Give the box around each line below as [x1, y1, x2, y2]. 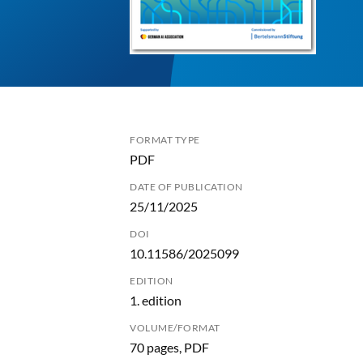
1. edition [130, 293, 181, 308]
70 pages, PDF [130, 340, 209, 355]
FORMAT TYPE [130, 134, 200, 146]
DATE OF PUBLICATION [130, 181, 243, 193]
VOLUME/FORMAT [130, 322, 220, 334]
